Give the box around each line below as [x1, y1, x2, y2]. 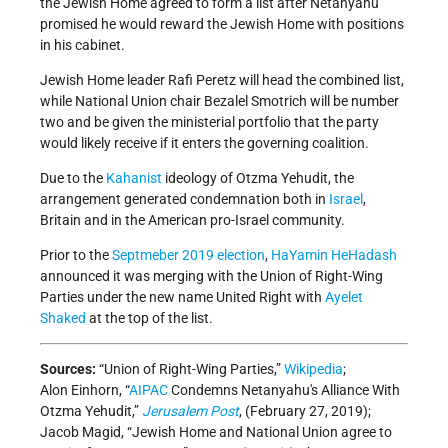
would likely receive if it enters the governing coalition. [40, 135, 369, 152]
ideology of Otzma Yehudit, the [162, 170, 354, 187]
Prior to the [40, 247, 109, 264]
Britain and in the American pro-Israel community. [40, 212, 345, 229]
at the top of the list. [86, 310, 213, 327]
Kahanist [106, 170, 162, 187]
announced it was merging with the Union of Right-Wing [40, 268, 383, 285]
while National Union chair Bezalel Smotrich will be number [40, 93, 399, 110]
